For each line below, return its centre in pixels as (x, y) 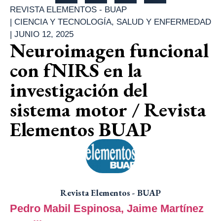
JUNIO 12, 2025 (44, 34)
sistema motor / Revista (108, 109)
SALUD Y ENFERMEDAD (164, 22)
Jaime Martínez (165, 208)
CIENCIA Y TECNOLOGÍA (63, 22)
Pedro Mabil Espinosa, (68, 208)
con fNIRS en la (76, 70)
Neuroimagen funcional (109, 50)
